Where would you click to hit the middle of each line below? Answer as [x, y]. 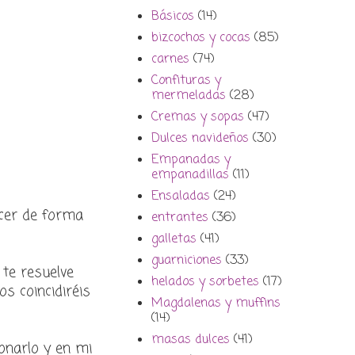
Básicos [173, 17]
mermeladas [189, 96]
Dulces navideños [200, 139]
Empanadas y [191, 160]
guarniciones [187, 261]
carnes [170, 60]
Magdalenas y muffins [216, 304]
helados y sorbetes [205, 282]
